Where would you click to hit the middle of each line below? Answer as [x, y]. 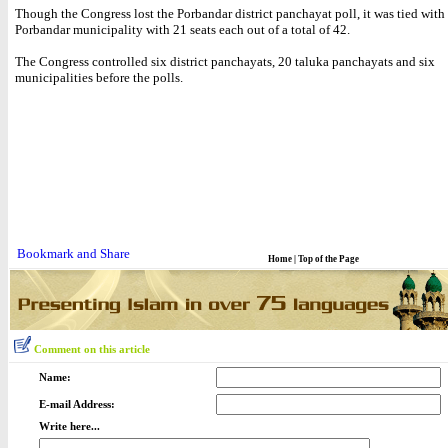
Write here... [69, 426]
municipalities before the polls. [99, 77]
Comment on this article [92, 349]
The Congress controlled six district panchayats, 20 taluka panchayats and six [225, 61]
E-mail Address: [77, 404]
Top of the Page [328, 259]
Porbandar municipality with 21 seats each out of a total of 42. [182, 29]
